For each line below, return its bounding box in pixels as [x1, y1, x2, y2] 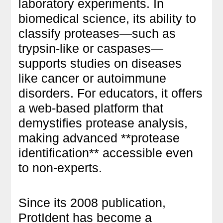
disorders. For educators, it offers [18, 86, 203, 100]
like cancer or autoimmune [18, 71, 167, 85]
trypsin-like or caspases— [18, 41, 164, 55]
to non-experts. [18, 160, 103, 175]
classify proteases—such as [18, 26, 176, 40]
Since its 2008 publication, [18, 195, 166, 210]
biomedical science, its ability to [18, 11, 197, 25]
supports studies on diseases [18, 56, 182, 70]
